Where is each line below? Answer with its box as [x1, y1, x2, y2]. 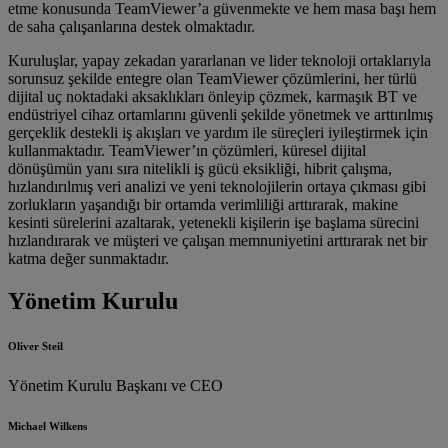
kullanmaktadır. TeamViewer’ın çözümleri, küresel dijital [8, 142, 366, 160]
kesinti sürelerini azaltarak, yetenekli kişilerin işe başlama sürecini [8, 214, 419, 232]
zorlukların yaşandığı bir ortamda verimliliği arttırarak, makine [8, 196, 398, 214]
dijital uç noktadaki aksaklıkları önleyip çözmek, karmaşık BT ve [8, 88, 417, 106]
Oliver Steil [8, 339, 63, 352]
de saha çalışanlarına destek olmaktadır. [8, 18, 255, 36]
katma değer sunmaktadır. [8, 250, 169, 268]
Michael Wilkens [8, 419, 87, 432]
